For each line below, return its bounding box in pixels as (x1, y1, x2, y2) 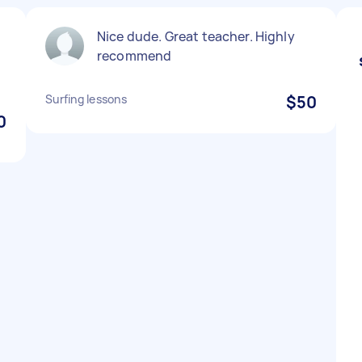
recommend (97, 47, 172, 65)
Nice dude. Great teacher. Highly (97, 27, 295, 45)
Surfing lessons (45, 91, 127, 107)
